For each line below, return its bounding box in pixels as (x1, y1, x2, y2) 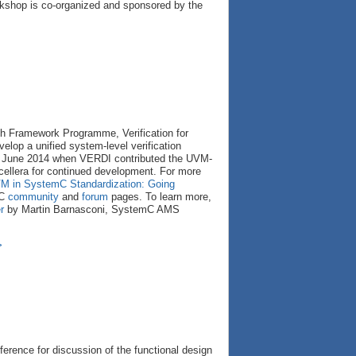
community (8, 191, 59, 203)
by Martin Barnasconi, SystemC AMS (4, 203, 180, 216)
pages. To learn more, (108, 191, 211, 203)
